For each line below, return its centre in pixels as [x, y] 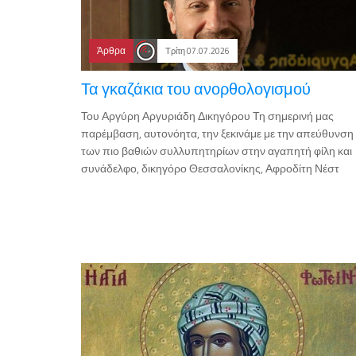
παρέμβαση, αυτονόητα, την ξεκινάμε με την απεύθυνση [217, 133]
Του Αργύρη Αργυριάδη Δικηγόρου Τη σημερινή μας [207, 116]
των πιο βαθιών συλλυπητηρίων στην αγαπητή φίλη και [217, 151]
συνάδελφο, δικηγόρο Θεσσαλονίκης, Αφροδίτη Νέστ [210, 168]
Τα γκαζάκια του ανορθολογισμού [196, 89]
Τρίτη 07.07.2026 [197, 51]
